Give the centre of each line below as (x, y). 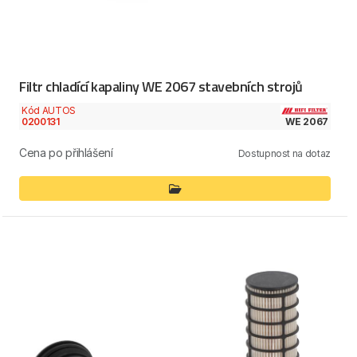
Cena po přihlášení (66, 153)
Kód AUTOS (49, 110)
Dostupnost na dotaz (284, 154)
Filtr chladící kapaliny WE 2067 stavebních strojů (161, 86)
